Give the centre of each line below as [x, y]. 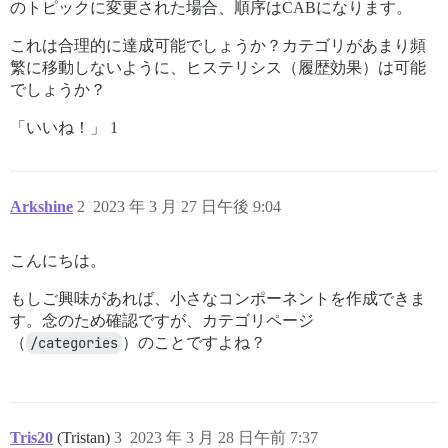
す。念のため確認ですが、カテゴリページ [162, 320]
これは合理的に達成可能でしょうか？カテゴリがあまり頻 [218, 45]
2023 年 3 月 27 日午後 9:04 [187, 206]
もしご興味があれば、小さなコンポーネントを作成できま [218, 298]
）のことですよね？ [194, 342]
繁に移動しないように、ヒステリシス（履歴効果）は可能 [218, 67]
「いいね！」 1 [64, 127]
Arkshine [41, 206]
